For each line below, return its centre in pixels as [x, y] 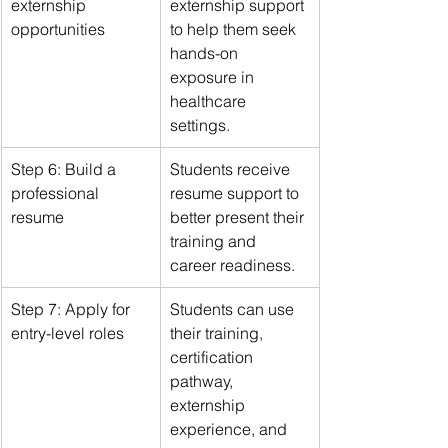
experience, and [230, 429]
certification [213, 357]
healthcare [210, 101]
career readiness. [232, 265]
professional [57, 193]
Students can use [234, 309]
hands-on [206, 53]
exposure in [214, 77]
